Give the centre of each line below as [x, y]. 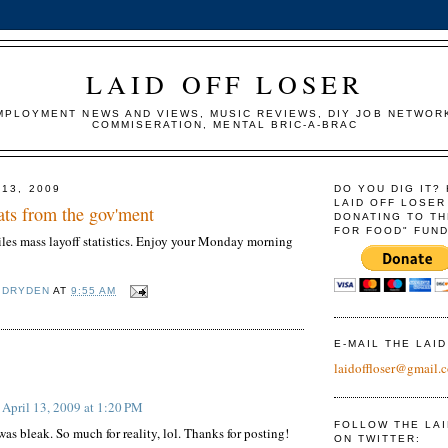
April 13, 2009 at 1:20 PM [72, 406]
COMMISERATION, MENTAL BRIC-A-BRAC [225, 124]
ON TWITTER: [378, 438]
